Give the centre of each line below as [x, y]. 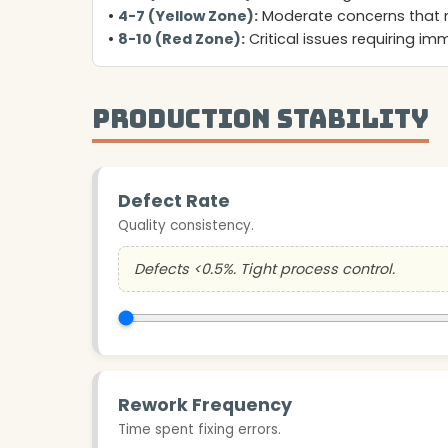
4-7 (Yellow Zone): [188, 15]
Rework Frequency [205, 404]
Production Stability [260, 118]
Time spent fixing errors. [199, 429]
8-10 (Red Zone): [181, 38]
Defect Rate [174, 200]
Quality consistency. [186, 225]
